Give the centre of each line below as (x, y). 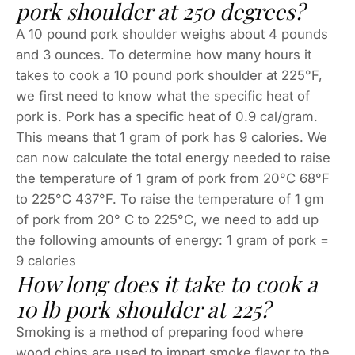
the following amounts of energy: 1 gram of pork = (172, 240)
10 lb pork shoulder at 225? (143, 309)
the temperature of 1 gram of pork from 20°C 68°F (173, 179)
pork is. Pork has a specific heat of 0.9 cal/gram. (167, 117)
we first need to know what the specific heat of (163, 96)
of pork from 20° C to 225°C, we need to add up (167, 220)
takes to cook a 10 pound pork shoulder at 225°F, (169, 76)
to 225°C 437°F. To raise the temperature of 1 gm (170, 199)
